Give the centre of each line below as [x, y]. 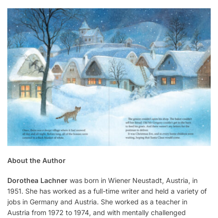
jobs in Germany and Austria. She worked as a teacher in [97, 202]
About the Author [36, 161]
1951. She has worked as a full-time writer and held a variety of [107, 191]
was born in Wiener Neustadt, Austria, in [133, 181]
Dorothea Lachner [37, 181]
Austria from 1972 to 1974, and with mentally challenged [97, 213]
